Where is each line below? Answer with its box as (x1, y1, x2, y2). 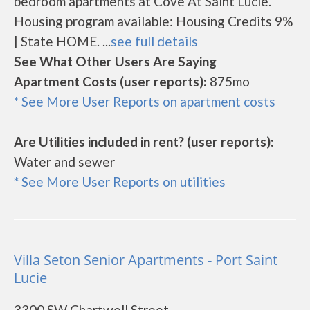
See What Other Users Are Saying (14, 53, 217, 69)
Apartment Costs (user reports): (14, 73, 207, 89)
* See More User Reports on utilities (14, 174, 226, 190)
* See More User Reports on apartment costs (14, 93, 275, 109)
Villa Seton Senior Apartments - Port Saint (14, 250, 277, 269)
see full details (111, 33, 198, 49)
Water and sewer (14, 154, 115, 170)
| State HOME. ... (14, 33, 111, 49)
